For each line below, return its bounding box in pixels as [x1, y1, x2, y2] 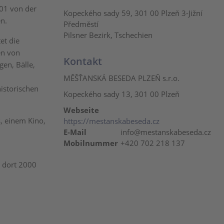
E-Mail [63, 127, 86, 137]
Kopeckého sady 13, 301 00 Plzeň [63, 89, 179, 99]
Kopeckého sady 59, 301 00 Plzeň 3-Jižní [63, 8, 202, 18]
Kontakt [63, 54, 102, 68]
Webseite [63, 105, 99, 115]
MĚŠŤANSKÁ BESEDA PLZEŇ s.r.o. [63, 73, 179, 83]
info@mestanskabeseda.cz [118, 127, 211, 137]
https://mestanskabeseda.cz [63, 116, 159, 126]
